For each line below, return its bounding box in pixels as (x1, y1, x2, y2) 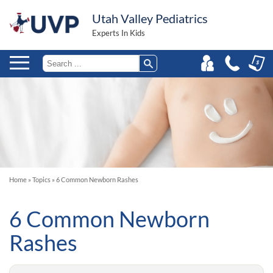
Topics (32, 175, 51, 184)
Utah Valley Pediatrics (92, 11, 208, 26)
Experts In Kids (92, 28, 145, 38)
